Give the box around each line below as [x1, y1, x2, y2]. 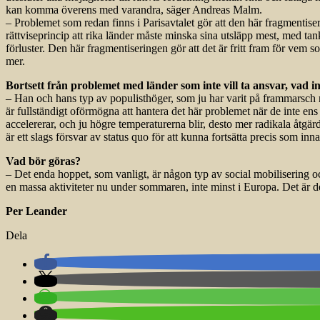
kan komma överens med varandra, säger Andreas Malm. [6, 3, 262, 16]
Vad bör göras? [6, 154, 81, 167]
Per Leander [6, 204, 67, 217]
